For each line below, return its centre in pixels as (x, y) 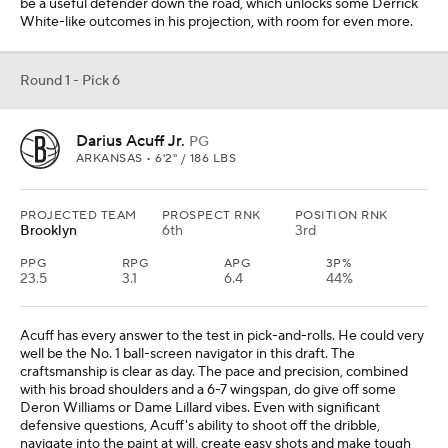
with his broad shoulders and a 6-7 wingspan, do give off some (208, 390)
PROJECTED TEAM (78, 216)
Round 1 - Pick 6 (70, 81)
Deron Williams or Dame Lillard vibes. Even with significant (200, 408)
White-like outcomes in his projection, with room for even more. (216, 22)
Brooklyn (48, 231)
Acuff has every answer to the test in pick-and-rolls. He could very (222, 336)
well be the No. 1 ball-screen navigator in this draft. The (187, 354)
